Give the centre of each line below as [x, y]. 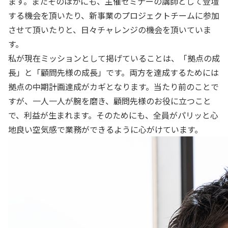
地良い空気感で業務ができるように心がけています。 [105, 129]
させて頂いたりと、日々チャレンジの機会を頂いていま [110, 30]
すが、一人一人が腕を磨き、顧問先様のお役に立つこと [110, 101]
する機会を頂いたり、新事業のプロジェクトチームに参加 [114, 15]
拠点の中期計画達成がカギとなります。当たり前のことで [113, 87]
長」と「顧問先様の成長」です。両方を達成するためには [113, 72]
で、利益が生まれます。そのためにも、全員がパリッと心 [113, 115]
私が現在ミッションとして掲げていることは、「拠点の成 [114, 58]
